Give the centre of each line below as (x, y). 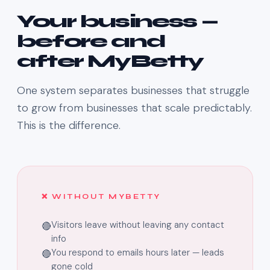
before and (91, 41)
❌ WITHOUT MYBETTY (101, 197)
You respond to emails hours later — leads (138, 253)
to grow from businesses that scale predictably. (134, 108)
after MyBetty (110, 61)
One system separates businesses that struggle (133, 91)
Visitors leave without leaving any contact (138, 225)
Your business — (118, 21)
